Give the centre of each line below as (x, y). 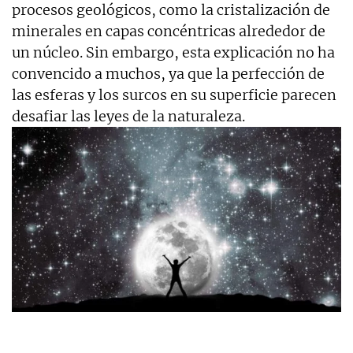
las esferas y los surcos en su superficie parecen (174, 95)
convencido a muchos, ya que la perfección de (168, 73)
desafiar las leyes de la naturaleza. (128, 116)
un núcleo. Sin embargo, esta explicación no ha (173, 52)
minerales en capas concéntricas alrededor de (169, 31)
